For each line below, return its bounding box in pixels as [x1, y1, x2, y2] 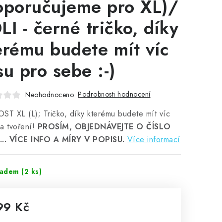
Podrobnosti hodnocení [78, 89, 151, 99]
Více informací [127, 134, 180, 145]
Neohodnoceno [25, 89, 74, 100]
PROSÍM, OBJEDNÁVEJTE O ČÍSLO [37, 121, 171, 132]
